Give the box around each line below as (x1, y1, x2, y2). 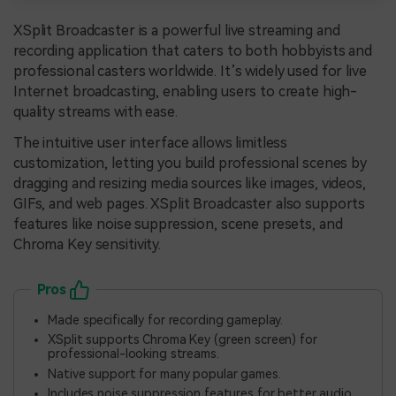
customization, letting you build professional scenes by (13, 155, 367, 172)
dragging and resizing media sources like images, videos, (13, 175, 366, 193)
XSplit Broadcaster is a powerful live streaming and (13, 21, 340, 39)
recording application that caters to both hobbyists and (13, 42, 372, 59)
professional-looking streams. (48, 346, 219, 362)
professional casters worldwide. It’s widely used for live (13, 62, 367, 80)
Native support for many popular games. (48, 366, 281, 381)
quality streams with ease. (13, 103, 178, 120)
